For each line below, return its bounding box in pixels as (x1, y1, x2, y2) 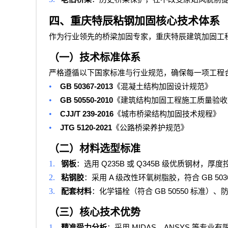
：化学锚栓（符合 (92, 187, 153, 196)
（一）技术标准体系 (49, 52, 140, 64)
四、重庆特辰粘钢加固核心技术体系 (49, 15, 220, 27)
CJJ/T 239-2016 (60, 109, 113, 119)
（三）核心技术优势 (49, 207, 140, 218)
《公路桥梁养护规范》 (112, 124, 188, 132)
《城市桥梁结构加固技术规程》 (113, 110, 220, 119)
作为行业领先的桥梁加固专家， (49, 33, 156, 41)
